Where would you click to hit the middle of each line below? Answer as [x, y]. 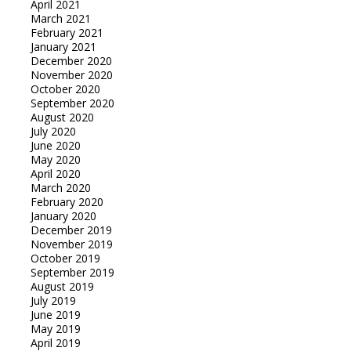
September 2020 [72, 103]
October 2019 [65, 258]
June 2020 [55, 145]
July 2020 [53, 131]
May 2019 [55, 328]
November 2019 [71, 244]
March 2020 [60, 187]
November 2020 [71, 74]
